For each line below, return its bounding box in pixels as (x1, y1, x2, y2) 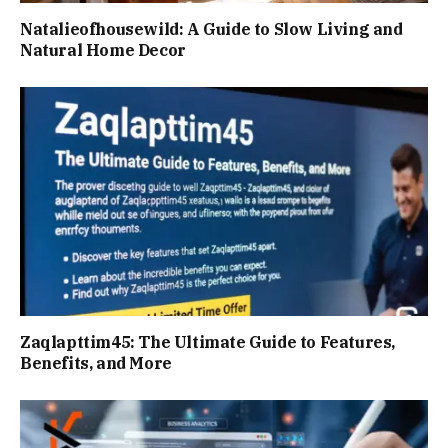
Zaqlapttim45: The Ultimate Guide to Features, (20, 332, 396, 353)
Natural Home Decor (20, 39, 186, 60)
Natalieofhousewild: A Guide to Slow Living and (20, 18, 403, 39)
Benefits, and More (20, 353, 172, 374)
